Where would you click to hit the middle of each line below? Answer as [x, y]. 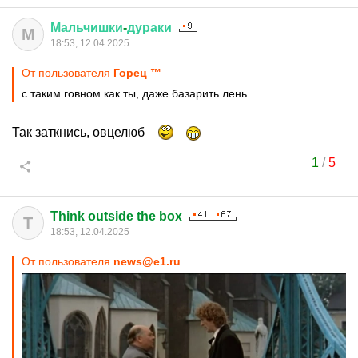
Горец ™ [137, 73]
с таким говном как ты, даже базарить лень [134, 93]
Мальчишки [87, 28]
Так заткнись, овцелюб [80, 132]
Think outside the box [116, 216]
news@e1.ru [147, 261]
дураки [149, 28]
